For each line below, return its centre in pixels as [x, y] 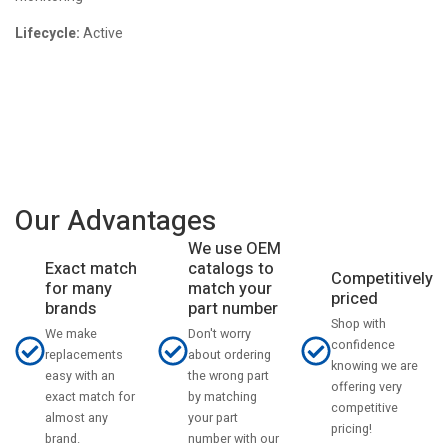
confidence [363, 345]
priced [354, 299]
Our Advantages [115, 221]
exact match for [90, 397]
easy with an [80, 376]
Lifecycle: [47, 33]
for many [78, 289]
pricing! [351, 429]
